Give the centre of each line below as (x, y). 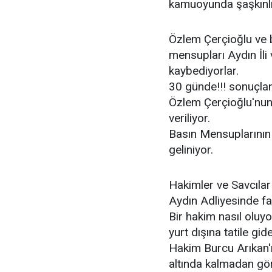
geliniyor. (191, 150)
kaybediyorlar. (204, 71)
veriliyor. (189, 118)
